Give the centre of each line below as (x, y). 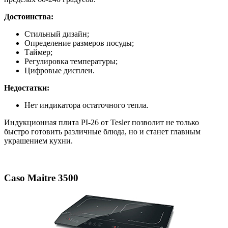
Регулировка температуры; (71, 62)
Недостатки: (27, 88)
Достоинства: (29, 17)
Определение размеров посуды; (79, 43)
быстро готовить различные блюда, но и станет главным (102, 132)
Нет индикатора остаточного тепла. (87, 105)
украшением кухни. (38, 141)
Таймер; (38, 52)
